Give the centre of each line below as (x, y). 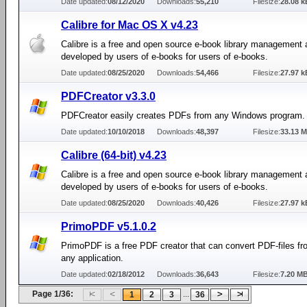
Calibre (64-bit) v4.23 (114, 155)
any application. (92, 258)
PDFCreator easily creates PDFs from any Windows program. (183, 115)
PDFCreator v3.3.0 (108, 96)
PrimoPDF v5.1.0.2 (109, 226)
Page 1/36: (53, 294)
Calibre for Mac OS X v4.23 (130, 25)
